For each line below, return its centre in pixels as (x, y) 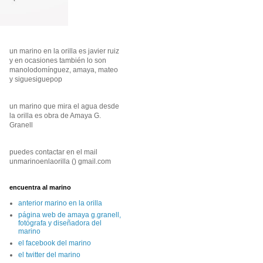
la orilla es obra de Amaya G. (55, 116)
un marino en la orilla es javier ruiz (64, 51)
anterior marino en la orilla (60, 203)
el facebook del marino (55, 243)
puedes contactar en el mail (53, 152)
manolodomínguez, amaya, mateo (64, 70)
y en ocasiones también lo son (58, 60)
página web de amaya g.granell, (70, 215)
